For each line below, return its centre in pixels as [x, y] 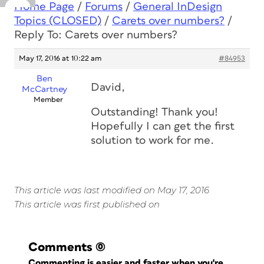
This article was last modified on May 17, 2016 [112, 190]
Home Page [44, 7]
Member [48, 100]
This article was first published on [87, 204]
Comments [60, 247]
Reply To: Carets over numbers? [96, 35]
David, [108, 88]
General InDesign [178, 7]
